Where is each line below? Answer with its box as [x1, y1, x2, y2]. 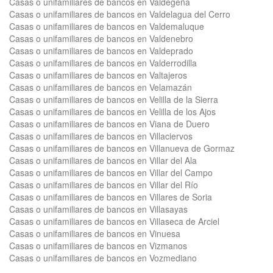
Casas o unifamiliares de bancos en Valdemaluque [9, 20, 204, 32]
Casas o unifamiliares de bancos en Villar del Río [9, 179, 198, 191]
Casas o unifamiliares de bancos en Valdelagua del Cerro [9, 8, 230, 20]
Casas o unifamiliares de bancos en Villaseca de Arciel [9, 215, 219, 227]
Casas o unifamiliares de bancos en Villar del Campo [9, 166, 213, 179]
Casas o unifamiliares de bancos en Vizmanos [9, 239, 187, 252]
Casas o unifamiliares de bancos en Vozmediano [9, 252, 197, 264]
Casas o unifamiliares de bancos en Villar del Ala [9, 154, 197, 166]
